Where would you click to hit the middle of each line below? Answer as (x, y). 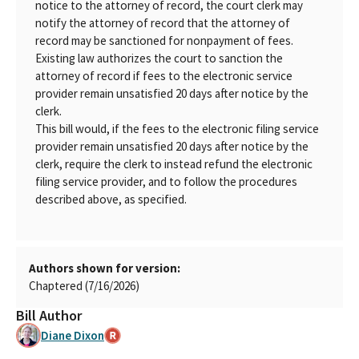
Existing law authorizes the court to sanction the (159, 58)
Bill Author (49, 315)
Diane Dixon (73, 335)
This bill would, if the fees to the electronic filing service (177, 129)
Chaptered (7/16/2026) (84, 286)
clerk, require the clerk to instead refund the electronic (174, 164)
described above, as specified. (111, 199)
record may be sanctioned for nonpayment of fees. (164, 40)
